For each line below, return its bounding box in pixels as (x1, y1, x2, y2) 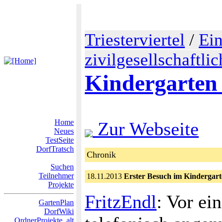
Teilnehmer (39, 171, 74, 180)
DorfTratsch (36, 145, 74, 153)
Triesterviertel (85, 30, 185, 50)
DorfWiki (44, 207, 74, 216)
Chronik (87, 150, 116, 160)
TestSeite (46, 136, 74, 144)
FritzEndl (85, 191, 157, 212)
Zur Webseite (93, 118, 199, 139)
